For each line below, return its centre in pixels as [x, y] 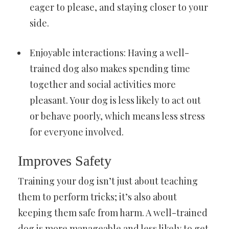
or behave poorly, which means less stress [117, 116]
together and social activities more [103, 85]
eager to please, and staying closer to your [119, 7]
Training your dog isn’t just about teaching [108, 181]
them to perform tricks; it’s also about [97, 197]
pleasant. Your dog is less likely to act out [115, 100]
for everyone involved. [77, 132]
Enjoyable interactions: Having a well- [109, 53]
